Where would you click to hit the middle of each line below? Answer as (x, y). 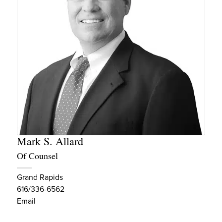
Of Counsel (37, 155)
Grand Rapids (40, 177)
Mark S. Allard (50, 141)
